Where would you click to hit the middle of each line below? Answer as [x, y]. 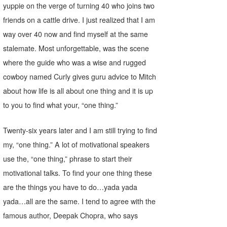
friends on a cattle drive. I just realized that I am [79, 20]
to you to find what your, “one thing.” [61, 105]
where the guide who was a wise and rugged [75, 62]
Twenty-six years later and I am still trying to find [80, 130]
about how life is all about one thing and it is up [78, 90]
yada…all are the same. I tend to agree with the [80, 201]
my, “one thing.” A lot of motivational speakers [77, 145]
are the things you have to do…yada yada [70, 187]
